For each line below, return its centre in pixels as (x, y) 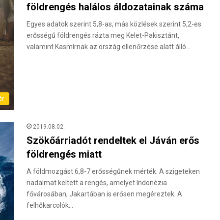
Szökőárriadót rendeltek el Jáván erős (113, 141)
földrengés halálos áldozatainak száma (115, 7)
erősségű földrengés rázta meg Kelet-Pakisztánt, (103, 35)
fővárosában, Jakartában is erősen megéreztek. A (104, 194)
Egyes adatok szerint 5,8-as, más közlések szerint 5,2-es (114, 24)
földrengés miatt (64, 154)
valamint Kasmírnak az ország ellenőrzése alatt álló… (109, 47)
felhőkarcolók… (50, 206)
